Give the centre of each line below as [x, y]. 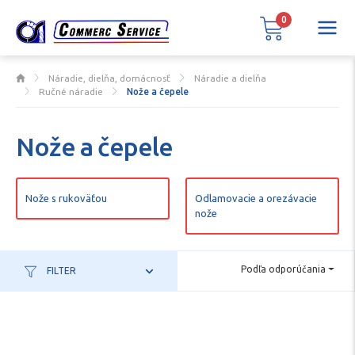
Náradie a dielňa [230, 78]
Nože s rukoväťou [66, 198]
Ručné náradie [71, 92]
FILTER [61, 271]
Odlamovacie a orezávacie [256, 198]
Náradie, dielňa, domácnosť [110, 78]
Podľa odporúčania [284, 269]
